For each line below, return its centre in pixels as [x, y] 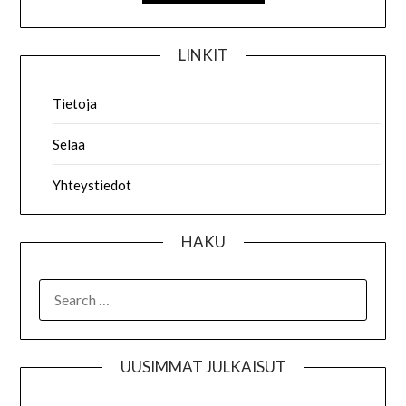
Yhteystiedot [92, 184]
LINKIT [203, 54]
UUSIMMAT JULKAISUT [203, 366]
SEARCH [65, 289]
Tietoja [75, 103]
